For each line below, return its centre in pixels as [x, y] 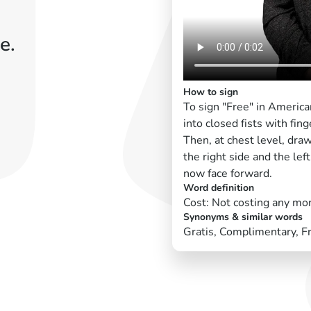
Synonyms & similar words [243, 217]
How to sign [211, 92]
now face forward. [228, 173]
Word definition [219, 187]
